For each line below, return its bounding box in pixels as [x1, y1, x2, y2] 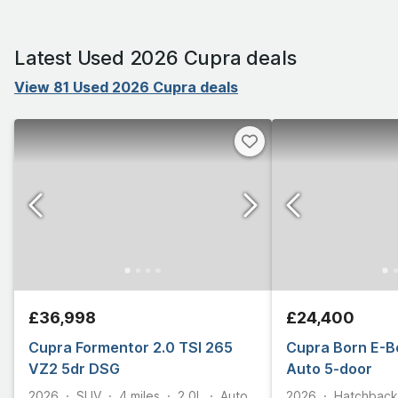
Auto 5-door [286, 360, 372, 378]
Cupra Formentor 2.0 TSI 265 [28, 338, 233, 357]
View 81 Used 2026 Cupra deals [14, 77, 238, 96]
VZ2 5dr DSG [28, 360, 120, 378]
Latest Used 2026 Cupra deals [14, 45, 297, 69]
